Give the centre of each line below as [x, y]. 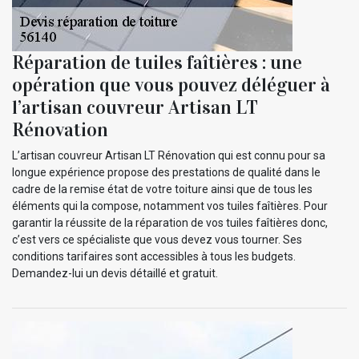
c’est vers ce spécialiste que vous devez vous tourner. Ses [157, 239]
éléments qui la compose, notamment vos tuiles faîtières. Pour [170, 206]
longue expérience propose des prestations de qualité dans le [166, 172]
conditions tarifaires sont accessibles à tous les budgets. [154, 256]
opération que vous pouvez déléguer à [171, 85]
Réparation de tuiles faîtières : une [157, 62]
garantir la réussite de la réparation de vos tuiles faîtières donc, [170, 222]
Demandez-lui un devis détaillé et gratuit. [115, 273]
